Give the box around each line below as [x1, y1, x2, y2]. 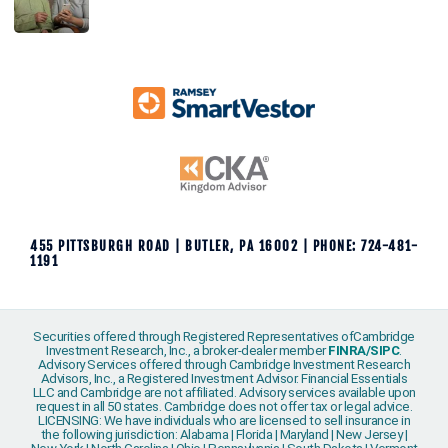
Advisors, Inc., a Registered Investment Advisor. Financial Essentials [40, 371, 408, 387]
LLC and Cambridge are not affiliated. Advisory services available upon [32, 385, 416, 401]
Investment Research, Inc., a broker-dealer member [46, 343, 329, 359]
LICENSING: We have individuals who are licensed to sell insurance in [38, 413, 410, 429]
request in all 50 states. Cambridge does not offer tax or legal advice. [35, 399, 413, 415]
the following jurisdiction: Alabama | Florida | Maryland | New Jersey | [40, 427, 408, 443]
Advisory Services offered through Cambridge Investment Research [37, 357, 411, 373]
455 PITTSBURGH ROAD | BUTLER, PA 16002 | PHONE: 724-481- [30, 238, 418, 255]
